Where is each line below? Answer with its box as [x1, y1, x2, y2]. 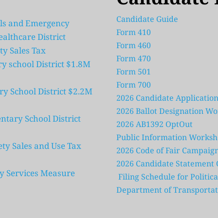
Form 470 [116, 53, 151, 64]
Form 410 [116, 27, 153, 38]
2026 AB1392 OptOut [116, 119, 193, 130]
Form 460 [116, 40, 151, 51]
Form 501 [116, 66, 151, 77]
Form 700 [116, 79, 151, 91]
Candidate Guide [116, 14, 180, 25]
